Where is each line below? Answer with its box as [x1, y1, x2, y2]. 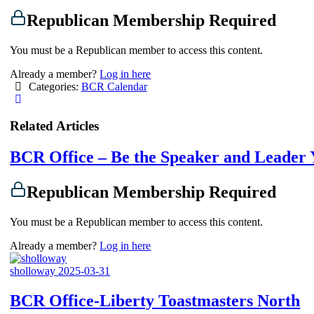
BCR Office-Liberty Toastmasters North [10, 291, 301, 310]
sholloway [10, 265, 59, 278]
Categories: [25, 80, 81, 93]
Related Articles [10, 118, 100, 134]
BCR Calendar [81, 80, 147, 93]
